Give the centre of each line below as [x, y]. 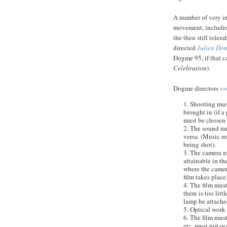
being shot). [200, 145]
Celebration [190, 68]
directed [185, 48]
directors [206, 88]
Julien [206, 48]
